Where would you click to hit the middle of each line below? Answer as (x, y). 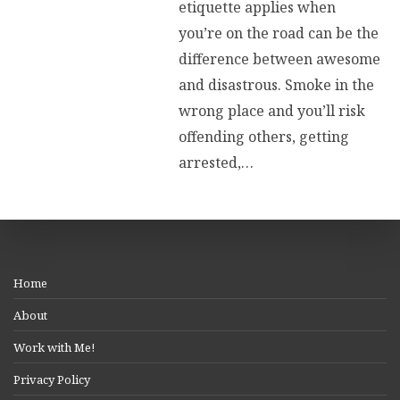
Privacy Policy (52, 379)
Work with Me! (54, 347)
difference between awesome (279, 59)
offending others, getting (264, 137)
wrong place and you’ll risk (272, 111)
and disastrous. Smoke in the (276, 85)
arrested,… (216, 163)
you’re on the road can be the (279, 33)
